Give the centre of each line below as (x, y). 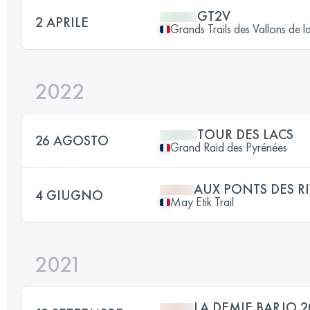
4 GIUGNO (69, 195)
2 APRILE (62, 22)
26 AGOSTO (72, 140)
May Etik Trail (202, 202)
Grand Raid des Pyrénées (229, 147)
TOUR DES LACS (245, 134)
